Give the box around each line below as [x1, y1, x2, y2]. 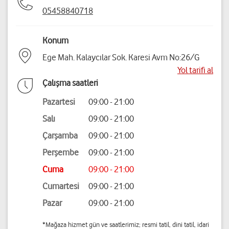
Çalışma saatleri [42, 78, 98, 88]
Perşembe [42, 147, 79, 158]
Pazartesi [42, 97, 75, 107]
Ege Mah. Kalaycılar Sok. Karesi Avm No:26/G [42, 52, 199, 63]
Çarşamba [42, 130, 78, 141]
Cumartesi [42, 181, 79, 192]
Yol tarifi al [177, 65, 213, 76]
